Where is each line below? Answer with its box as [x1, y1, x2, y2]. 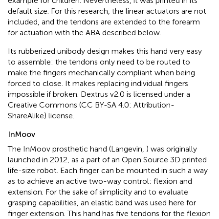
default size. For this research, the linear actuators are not [8, 6, 206, 16]
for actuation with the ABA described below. [8, 27, 161, 37]
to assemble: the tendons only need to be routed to [8, 57, 190, 66]
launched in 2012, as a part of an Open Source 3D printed [8, 154, 207, 164]
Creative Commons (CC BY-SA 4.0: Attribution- [8, 100, 175, 109]
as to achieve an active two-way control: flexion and [8, 176, 192, 186]
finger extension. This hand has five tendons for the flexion [8, 208, 211, 218]
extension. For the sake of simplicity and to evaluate [8, 187, 188, 197]
